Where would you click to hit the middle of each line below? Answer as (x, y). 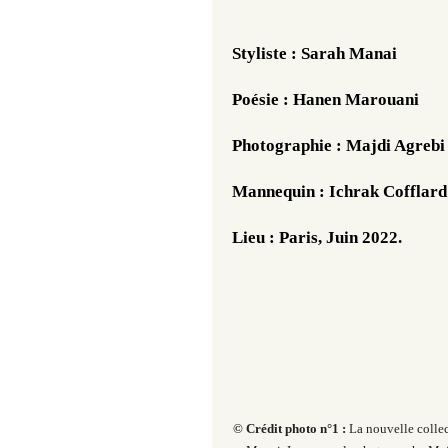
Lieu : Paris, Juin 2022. (319, 237)
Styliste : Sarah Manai (314, 53)
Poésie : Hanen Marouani (325, 99)
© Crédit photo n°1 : (290, 428)
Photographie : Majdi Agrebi (338, 145)
